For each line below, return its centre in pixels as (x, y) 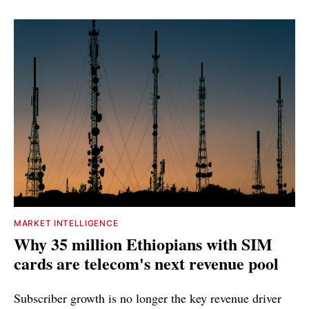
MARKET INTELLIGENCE (66, 223)
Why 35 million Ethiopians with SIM (143, 244)
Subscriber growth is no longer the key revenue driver (148, 298)
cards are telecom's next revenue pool (146, 263)
